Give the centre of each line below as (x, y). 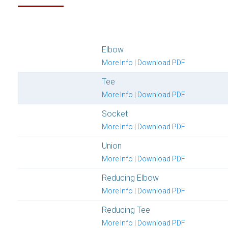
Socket (115, 113)
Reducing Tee (126, 210)
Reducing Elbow (130, 178)
